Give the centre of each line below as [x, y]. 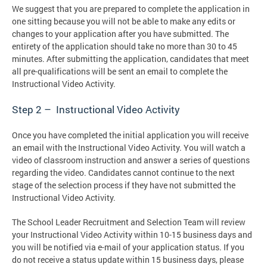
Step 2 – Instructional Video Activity [96, 109]
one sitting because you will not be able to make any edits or [124, 21]
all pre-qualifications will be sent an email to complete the [120, 71]
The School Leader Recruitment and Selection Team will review [129, 222]
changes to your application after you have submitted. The [120, 33]
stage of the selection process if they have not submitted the [124, 185]
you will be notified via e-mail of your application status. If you [128, 247]
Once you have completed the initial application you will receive [130, 135]
